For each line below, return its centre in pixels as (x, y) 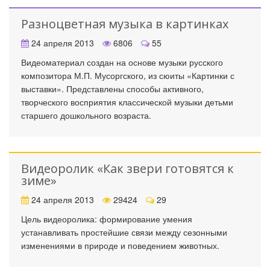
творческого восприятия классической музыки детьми (127, 102)
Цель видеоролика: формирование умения (107, 219)
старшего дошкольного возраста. (86, 115)
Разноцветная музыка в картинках (125, 24)
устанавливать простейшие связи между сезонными (124, 232)
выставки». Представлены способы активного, (112, 89)
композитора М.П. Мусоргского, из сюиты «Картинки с (128, 75)
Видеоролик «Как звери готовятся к (127, 168)
